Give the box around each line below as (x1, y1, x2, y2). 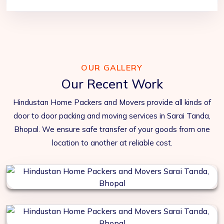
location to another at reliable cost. (51, 138, 172, 148)
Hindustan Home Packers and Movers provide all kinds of (13, 97, 211, 107)
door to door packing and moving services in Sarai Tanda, (13, 111, 210, 121)
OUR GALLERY (81, 62, 143, 73)
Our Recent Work (61, 76, 163, 92)
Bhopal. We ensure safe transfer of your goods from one (14, 124, 210, 134)
